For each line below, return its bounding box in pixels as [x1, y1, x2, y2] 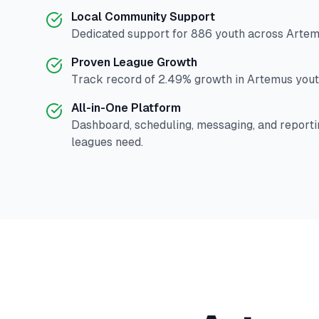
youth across [212, 27, 286, 41]
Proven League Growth [71, 56, 197, 69]
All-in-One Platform [71, 101, 181, 115]
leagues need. [71, 135, 143, 149]
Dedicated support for [71, 27, 191, 41]
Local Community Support [71, 10, 215, 23]
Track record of [71, 73, 158, 86]
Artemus [247, 73, 293, 86]
